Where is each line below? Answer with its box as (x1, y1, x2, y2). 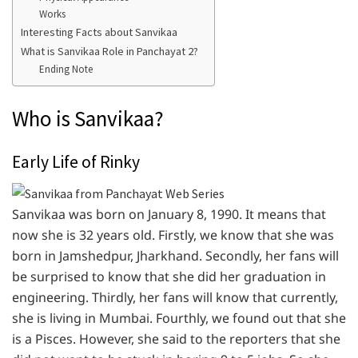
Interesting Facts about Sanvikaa (21, 24, 177, 39)
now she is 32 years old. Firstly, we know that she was (12, 225, 334, 244)
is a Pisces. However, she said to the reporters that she (12, 329, 340, 348)
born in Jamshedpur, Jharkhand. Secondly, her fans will (12, 246, 339, 265)
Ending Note (38, 62, 93, 76)
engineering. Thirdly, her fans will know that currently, (12, 288, 338, 306)
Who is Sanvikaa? (12, 105, 164, 133)
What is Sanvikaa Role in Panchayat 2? (21, 43, 198, 58)
